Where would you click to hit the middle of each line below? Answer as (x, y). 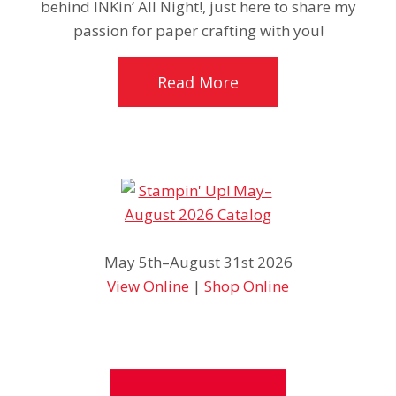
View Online (148, 286)
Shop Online (247, 286)
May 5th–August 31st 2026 (198, 263)
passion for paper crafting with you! (198, 31)
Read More (198, 83)
